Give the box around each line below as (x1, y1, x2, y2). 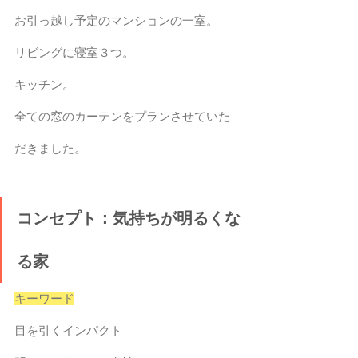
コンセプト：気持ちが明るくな (17, 209, 241, 227)
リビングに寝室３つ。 (14, 45, 134, 59)
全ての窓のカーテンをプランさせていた (14, 109, 230, 123)
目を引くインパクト (14, 323, 122, 337)
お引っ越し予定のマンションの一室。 (14, 13, 218, 27)
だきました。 (14, 141, 86, 155)
